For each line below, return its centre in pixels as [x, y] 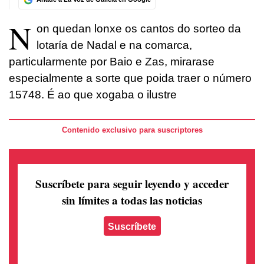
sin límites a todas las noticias [132, 200]
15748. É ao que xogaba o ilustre [93, 95]
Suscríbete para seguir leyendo [110, 183]
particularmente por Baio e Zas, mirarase [112, 62]
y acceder [206, 183]
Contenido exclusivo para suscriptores [132, 130]
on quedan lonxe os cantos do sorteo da [139, 29]
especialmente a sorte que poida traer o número [130, 78]
